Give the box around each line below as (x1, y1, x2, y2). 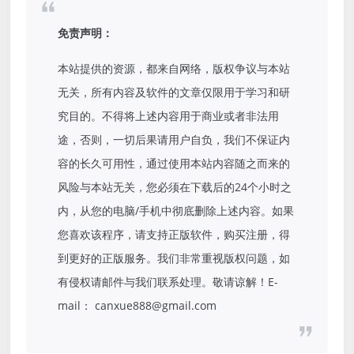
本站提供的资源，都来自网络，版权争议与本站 (58, 61, 291, 77)
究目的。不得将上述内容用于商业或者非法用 (58, 108, 280, 124)
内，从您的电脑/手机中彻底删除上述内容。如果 (58, 203, 295, 219)
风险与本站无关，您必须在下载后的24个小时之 (58, 179, 292, 195)
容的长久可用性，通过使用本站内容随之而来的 (58, 156, 291, 171)
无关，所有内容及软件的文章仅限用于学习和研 (58, 85, 291, 100)
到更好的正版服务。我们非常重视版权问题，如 (58, 250, 291, 266)
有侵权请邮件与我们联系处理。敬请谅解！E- (58, 274, 279, 290)
